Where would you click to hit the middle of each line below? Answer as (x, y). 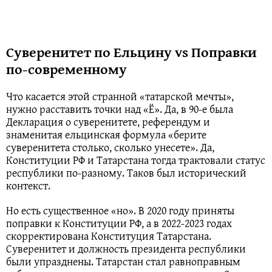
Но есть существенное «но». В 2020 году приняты (120, 210)
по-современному (66, 69)
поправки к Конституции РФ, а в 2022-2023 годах (119, 223)
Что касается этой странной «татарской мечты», (120, 96)
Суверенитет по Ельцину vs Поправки (131, 52)
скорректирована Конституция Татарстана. (109, 236)
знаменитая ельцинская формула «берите (106, 134)
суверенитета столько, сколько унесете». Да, (110, 147)
